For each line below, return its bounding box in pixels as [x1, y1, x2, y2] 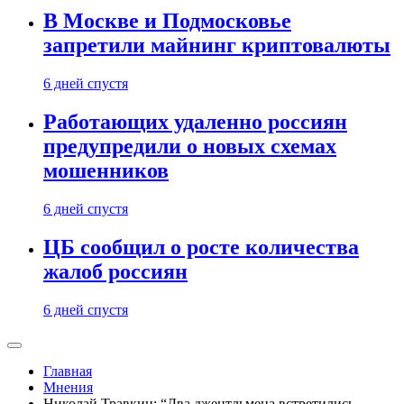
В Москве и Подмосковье [43, 9, 291, 33]
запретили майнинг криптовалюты [43, 33, 390, 58]
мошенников [43, 159, 169, 183]
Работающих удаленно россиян [43, 110, 347, 134]
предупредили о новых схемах [43, 134, 336, 159]
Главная [43, 363, 92, 379]
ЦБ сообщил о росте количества [43, 235, 359, 260]
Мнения [43, 380, 93, 395]
